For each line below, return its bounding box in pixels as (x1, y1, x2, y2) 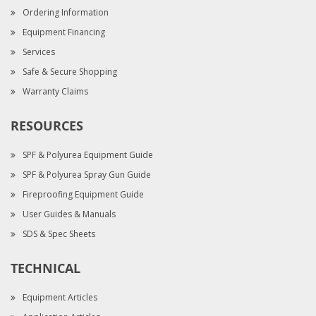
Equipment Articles (23, 291, 97, 303)
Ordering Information (23, 6, 109, 18)
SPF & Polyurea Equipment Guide (23, 149, 153, 161)
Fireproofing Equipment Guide (23, 188, 144, 200)
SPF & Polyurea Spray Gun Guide (23, 169, 151, 181)
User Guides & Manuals (23, 208, 116, 220)
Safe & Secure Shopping (23, 66, 117, 78)
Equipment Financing (23, 26, 105, 38)
